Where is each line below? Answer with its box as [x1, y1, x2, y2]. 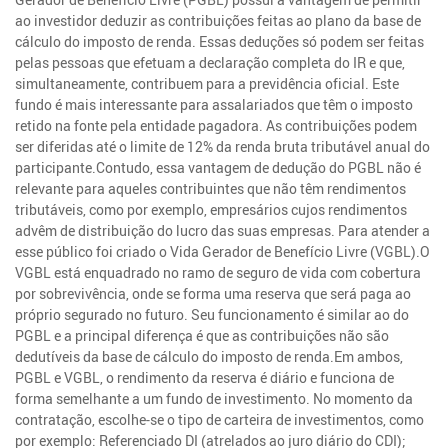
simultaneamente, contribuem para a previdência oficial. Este [15, 73, 400, 93]
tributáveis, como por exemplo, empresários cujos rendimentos [15, 199, 408, 219]
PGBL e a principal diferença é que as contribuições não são [15, 325, 390, 345]
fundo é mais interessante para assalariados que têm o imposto [15, 94, 414, 114]
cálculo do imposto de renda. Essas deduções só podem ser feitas [15, 31, 425, 51]
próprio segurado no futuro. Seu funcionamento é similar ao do [15, 304, 410, 324]
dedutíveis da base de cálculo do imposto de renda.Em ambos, [15, 346, 404, 366]
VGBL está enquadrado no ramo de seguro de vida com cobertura [15, 262, 422, 282]
